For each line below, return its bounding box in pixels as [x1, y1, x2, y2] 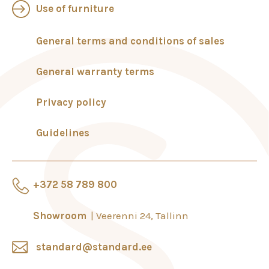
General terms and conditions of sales [36, 35, 225, 47]
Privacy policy [36, 96, 106, 108]
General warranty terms [36, 65, 154, 77]
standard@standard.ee [36, 241, 152, 253]
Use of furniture [36, 2, 114, 14]
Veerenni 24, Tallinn [96, 210, 189, 222]
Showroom [33, 210, 89, 222]
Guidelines [36, 127, 89, 139]
